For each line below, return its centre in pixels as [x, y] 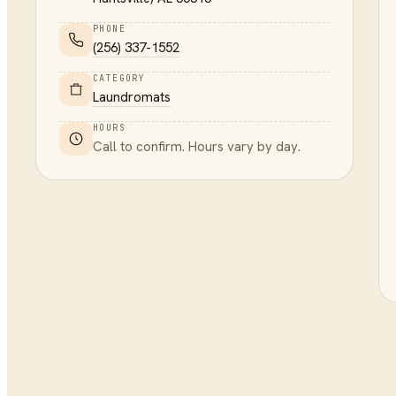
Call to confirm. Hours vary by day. [197, 147]
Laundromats [132, 97]
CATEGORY [119, 78]
